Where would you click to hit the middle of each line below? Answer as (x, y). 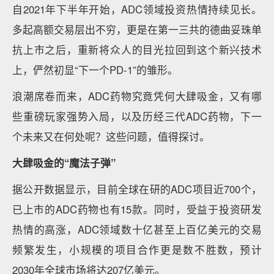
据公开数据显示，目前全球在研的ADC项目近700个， (137, 189)
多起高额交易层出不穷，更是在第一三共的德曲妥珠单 (137, 29)
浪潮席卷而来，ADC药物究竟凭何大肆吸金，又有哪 (137, 96)
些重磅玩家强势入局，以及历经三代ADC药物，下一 (137, 116)
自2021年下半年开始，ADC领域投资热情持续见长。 (137, 9)
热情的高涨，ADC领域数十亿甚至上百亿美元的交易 (137, 229)
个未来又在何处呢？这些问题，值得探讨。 (111, 136)
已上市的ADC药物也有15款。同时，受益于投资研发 (137, 209)
